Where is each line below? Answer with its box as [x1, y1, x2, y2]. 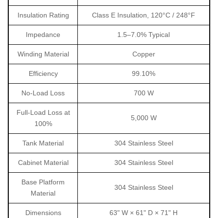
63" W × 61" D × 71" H [109, 209, 178, 217]
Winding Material [17, 50, 69, 58]
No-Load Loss [21, 89, 65, 97]
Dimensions [25, 209, 61, 217]
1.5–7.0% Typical [117, 31, 170, 39]
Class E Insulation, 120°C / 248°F [92, 11, 195, 19]
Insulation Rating [17, 11, 69, 19]
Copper [132, 50, 155, 58]
